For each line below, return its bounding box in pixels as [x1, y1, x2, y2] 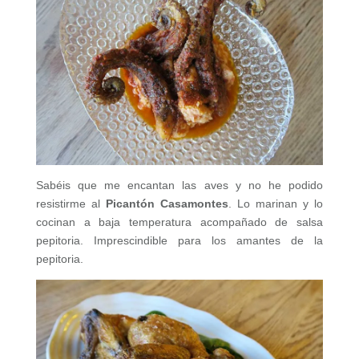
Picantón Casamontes [105, 196, 228, 210]
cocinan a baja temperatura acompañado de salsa [35, 215, 324, 228]
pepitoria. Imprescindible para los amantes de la [35, 233, 324, 247]
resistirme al [35, 196, 106, 210]
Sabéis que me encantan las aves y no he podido [35, 178, 324, 192]
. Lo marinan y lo [228, 196, 324, 210]
